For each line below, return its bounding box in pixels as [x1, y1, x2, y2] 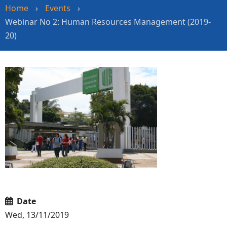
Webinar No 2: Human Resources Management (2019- [5, 16, 211, 27]
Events [45, 3, 70, 14]
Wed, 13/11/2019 [5, 209, 69, 221]
